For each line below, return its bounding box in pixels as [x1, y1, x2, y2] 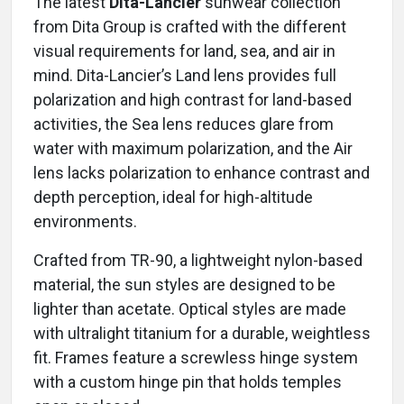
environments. [33, 212, 137, 232]
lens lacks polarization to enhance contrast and [33, 163, 370, 183]
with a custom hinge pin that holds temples [33, 372, 342, 392]
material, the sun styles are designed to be [33, 275, 335, 295]
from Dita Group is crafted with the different [33, 17, 346, 37]
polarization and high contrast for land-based [33, 90, 352, 110]
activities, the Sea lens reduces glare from [33, 115, 334, 134]
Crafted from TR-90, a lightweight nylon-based [33, 251, 363, 271]
